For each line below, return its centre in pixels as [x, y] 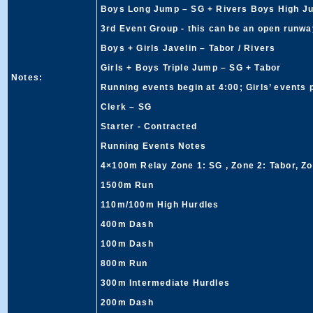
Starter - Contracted [149, 126]
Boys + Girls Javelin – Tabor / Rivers [188, 48]
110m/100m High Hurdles [160, 205]
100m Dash [127, 244]
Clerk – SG [126, 107]
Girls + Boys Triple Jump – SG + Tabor [191, 68]
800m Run [124, 263]
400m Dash [127, 224]
